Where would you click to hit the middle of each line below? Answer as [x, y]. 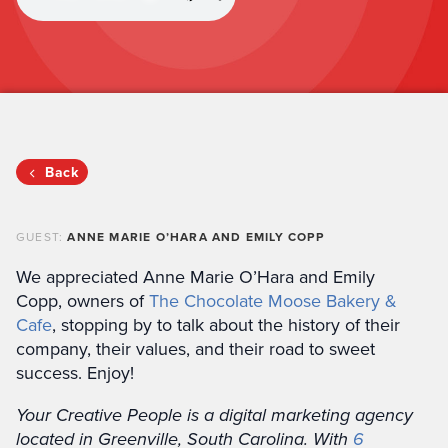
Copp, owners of [82, 300]
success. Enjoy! [75, 372]
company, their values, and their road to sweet [195, 348]
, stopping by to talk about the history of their [226, 324]
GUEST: [42, 236]
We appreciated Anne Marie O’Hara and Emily [195, 276]
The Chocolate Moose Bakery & [273, 300]
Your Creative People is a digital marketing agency [214, 415]
